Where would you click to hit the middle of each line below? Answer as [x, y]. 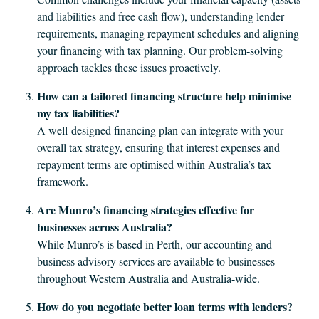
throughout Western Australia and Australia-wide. [148, 278]
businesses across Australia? [105, 227]
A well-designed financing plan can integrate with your [160, 130]
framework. [63, 181]
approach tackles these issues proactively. [129, 67]
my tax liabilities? [78, 113]
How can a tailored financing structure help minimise [164, 96]
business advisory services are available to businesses [156, 261]
